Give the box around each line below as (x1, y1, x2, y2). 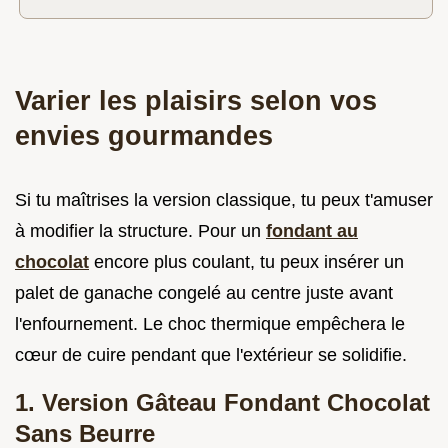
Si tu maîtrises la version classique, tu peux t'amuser (15, 190, 433, 211)
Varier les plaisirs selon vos (15, 85, 377, 117)
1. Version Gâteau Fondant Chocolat (15, 389, 430, 417)
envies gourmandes (15, 120, 273, 152)
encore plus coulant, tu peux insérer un (89, 252, 404, 273)
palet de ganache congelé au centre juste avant (15, 283, 393, 304)
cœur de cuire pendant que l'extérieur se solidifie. (15, 345, 407, 366)
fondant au (266, 221, 358, 242)
